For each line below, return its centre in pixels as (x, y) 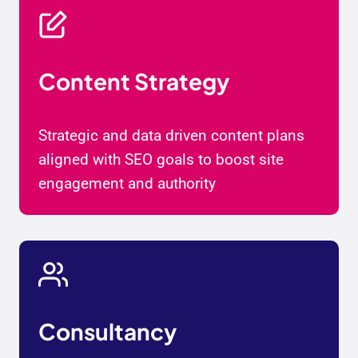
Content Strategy (134, 82)
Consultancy (107, 332)
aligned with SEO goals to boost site (161, 160)
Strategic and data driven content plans (171, 136)
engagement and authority (127, 184)
